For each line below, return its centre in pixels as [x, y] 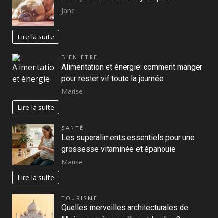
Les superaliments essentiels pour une [128, 137]
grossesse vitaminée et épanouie [118, 149]
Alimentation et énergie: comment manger [132, 67]
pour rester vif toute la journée [112, 79]
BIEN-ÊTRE [80, 57]
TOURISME [80, 198]
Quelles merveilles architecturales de [125, 208]
